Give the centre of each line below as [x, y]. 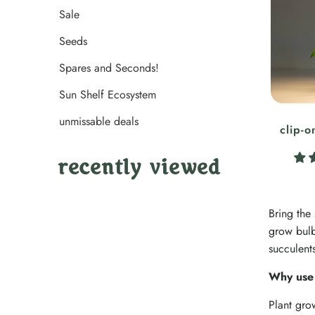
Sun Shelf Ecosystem [108, 95]
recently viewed [139, 170]
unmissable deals [99, 122]
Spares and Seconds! [109, 68]
